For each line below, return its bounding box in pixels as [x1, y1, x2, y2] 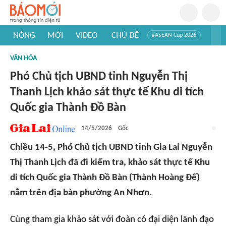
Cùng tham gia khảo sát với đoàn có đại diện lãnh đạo [10, 215, 214, 224]
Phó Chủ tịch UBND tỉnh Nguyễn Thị [10, 71, 188, 83]
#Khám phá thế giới [17, 58, 65, 64]
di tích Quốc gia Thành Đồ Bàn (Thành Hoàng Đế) [10, 173, 200, 183]
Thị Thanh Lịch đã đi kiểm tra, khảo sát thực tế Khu [10, 158, 210, 167]
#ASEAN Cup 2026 [152, 32, 196, 38]
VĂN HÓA [10, 54, 37, 62]
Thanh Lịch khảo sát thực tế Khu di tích [10, 86, 204, 98]
